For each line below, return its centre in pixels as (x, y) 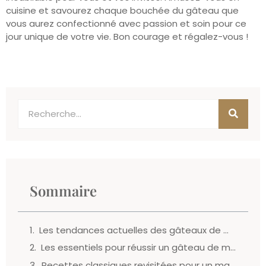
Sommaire (63, 190)
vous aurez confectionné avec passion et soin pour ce (126, 23)
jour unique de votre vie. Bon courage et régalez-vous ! (127, 36)
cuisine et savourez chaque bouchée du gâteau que (122, 10)
